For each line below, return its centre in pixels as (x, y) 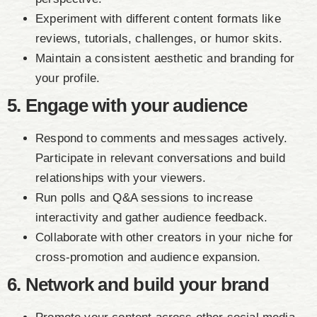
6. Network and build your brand (138, 285)
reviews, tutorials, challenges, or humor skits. (159, 39)
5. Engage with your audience (127, 106)
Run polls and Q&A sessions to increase (144, 198)
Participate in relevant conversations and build (160, 158)
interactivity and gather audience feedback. (152, 218)
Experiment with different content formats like (158, 19)
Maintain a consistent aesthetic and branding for (165, 59)
